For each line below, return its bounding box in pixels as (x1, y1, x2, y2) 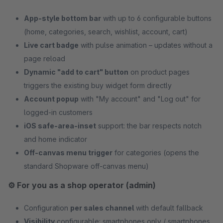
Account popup (24, 95, 79, 103)
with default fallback (134, 204, 203, 212)
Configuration (24, 204, 70, 212)
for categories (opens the (112, 148, 199, 157)
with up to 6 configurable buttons (101, 14, 212, 22)
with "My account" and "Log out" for (79, 95, 201, 103)
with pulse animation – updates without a (79, 41, 213, 49)
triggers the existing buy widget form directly (24, 81, 172, 90)
